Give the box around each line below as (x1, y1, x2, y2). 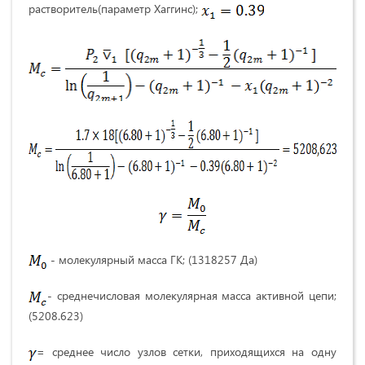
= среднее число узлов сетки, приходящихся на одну (37, 343, 336, 359)
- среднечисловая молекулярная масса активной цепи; (47, 288, 336, 304)
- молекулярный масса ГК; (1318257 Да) (47, 251, 257, 267)
